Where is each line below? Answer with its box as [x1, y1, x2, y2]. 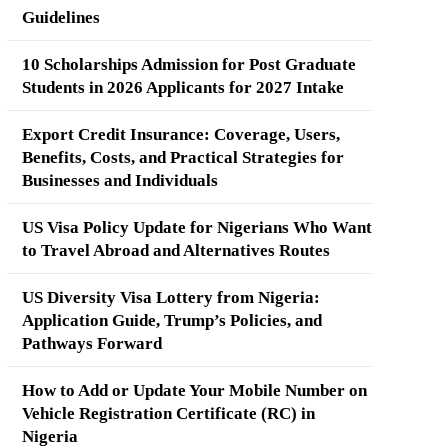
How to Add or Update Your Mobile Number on [21, 381, 367, 401]
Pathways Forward [21, 334, 162, 354]
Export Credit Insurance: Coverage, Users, [21, 125, 340, 145]
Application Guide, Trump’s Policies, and [21, 311, 322, 331]
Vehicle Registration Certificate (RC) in [21, 404, 315, 424]
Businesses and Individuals [21, 171, 218, 191]
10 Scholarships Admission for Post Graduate [21, 55, 356, 75]
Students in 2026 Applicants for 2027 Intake [21, 78, 344, 98]
